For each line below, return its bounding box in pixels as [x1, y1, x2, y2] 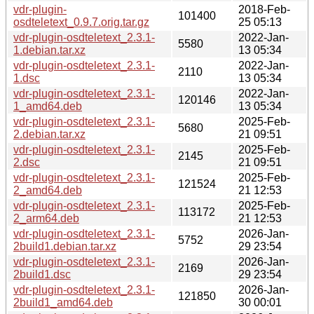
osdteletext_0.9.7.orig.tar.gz [13, 15, 149, 28]
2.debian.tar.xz [13, 128, 86, 140]
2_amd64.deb [13, 184, 82, 196]
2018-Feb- [238, 3, 290, 15]
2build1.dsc [13, 268, 71, 280]
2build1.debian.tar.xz [13, 240, 116, 252]
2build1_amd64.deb [13, 296, 113, 308]
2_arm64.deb [13, 212, 79, 224]
